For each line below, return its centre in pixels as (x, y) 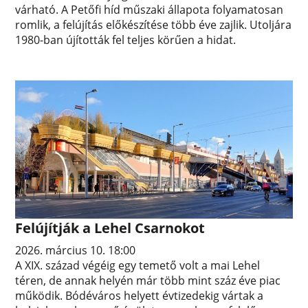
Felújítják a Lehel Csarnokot (110, 228)
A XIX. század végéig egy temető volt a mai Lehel (138, 266)
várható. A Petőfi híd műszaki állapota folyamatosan (150, 9)
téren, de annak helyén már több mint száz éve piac (148, 281)
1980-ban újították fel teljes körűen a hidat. (126, 40)
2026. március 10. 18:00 (76, 251)
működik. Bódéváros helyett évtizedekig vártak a (140, 296)
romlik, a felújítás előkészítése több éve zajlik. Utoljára (154, 24)
